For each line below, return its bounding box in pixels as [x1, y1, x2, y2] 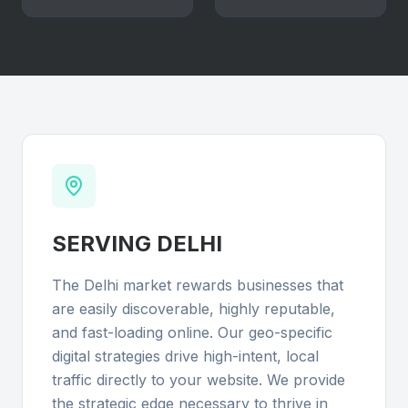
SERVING [52, 230, 157, 257]
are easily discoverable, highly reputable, [52, 300, 335, 318]
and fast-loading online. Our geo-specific [52, 323, 332, 342]
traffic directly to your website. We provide [52, 371, 345, 389]
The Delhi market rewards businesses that [52, 276, 343, 294]
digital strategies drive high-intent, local [52, 347, 319, 365]
